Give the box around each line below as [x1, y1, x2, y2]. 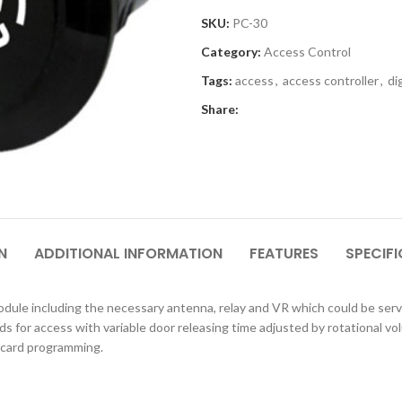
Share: [201, 101, 239, 117]
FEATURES [249, 243, 319, 264]
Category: [201, 44, 261, 59]
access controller [283, 73, 379, 88]
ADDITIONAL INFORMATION [34, 243, 223, 264]
